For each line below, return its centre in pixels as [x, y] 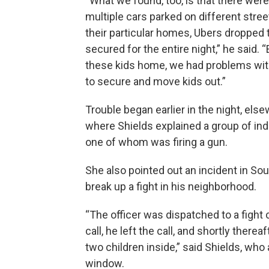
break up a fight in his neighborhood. [171, 186]
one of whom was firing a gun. [156, 142]
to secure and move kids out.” [156, 81]
